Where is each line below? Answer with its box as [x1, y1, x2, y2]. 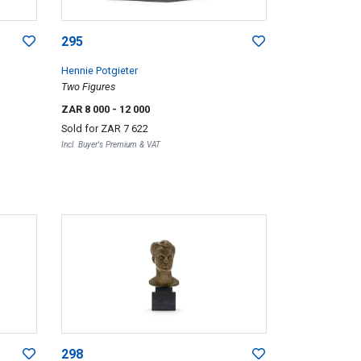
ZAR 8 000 [60, 103, 112, 116]
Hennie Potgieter [60, 64, 138, 77]
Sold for [60, 122, 101, 135]
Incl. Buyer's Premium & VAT [60, 139, 160, 151]
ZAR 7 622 [100, 122, 148, 135]
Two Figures [60, 81, 115, 93]
